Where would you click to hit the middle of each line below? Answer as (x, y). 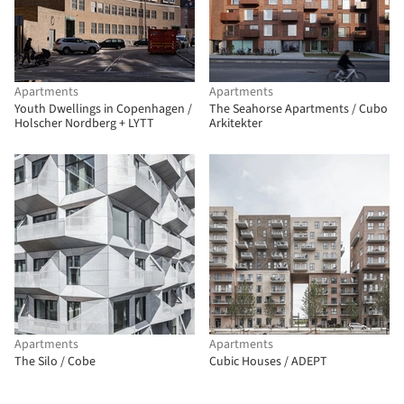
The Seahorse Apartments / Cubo (298, 109)
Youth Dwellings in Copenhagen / (103, 109)
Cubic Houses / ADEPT (268, 362)
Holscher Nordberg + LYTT (84, 124)
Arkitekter (236, 124)
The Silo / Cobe (55, 362)
